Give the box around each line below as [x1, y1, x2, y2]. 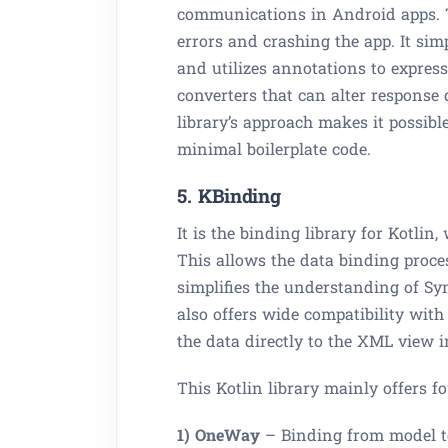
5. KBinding [177, 183, 281, 208]
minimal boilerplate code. [177, 138, 371, 159]
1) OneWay [177, 424, 260, 445]
